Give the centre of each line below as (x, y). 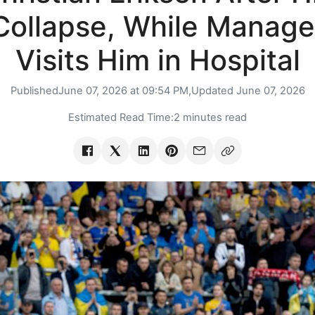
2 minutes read (210, 118)
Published (34, 91)
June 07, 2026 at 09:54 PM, (124, 91)
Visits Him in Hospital (157, 60)
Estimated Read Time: (121, 118)
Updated (213, 91)
